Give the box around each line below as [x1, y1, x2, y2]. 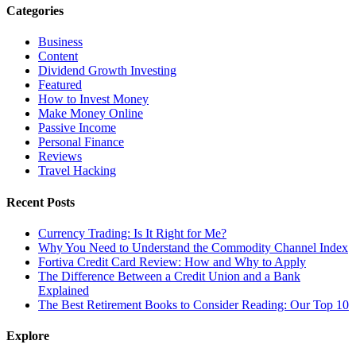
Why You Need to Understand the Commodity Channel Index [38, 240, 348, 254]
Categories [6, 4, 64, 18]
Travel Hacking [38, 164, 116, 178]
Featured [38, 78, 82, 92]
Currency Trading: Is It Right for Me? [38, 226, 226, 240]
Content [38, 49, 78, 64]
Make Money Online [38, 106, 143, 121]
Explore [6, 329, 49, 343]
